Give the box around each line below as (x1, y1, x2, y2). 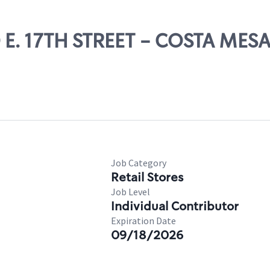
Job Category (111, 157, 166, 169)
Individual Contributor (111, 198, 239, 214)
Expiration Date (111, 215, 176, 227)
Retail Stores (111, 169, 183, 185)
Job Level (111, 186, 150, 198)
